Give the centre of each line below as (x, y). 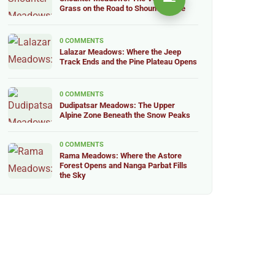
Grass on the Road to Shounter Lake (122, 8)
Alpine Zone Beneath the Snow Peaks (125, 115)
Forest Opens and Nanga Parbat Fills (123, 165)
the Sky (72, 175)
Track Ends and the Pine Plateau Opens (128, 61)
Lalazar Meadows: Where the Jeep (120, 52)
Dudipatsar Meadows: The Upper (117, 105)
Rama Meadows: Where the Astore (120, 156)
